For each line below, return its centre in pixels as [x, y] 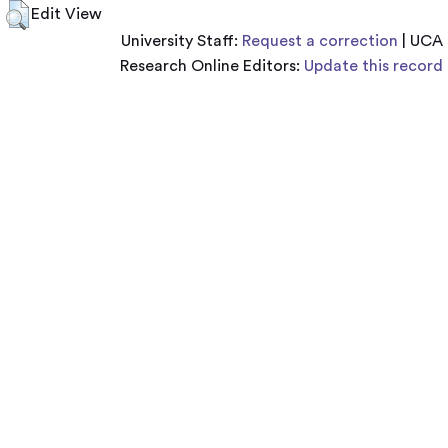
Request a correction [320, 41]
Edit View [66, 14]
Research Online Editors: [212, 66]
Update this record [373, 66]
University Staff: [181, 41]
